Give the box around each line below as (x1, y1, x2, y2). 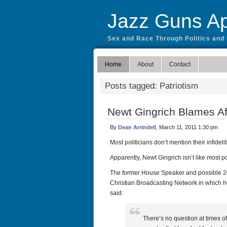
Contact (169, 61, 191, 68)
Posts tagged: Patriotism (105, 81, 198, 91)
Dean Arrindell (118, 124, 156, 130)
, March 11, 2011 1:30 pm (156, 124, 218, 130)
